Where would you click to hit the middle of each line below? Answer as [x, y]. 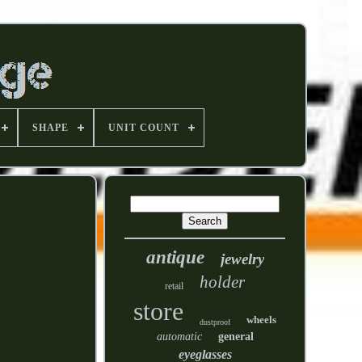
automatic [179, 337]
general [236, 337]
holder [223, 282]
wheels [262, 320]
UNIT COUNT [144, 128]
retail [175, 286]
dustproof [215, 322]
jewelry [242, 259]
